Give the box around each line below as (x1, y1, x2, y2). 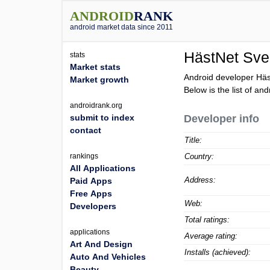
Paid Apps (70, 176, 112, 186)
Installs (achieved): (184, 248, 251, 257)
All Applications (70, 163, 136, 173)
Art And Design (70, 239, 133, 249)
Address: (184, 175, 216, 184)
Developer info (184, 113, 260, 125)
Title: (184, 136, 202, 145)
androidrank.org (70, 101, 122, 110)
